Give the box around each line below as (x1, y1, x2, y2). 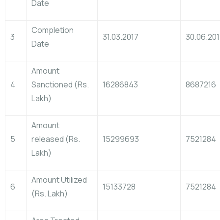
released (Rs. (31, 134, 80, 144)
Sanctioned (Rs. (31, 79, 89, 90)
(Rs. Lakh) (31, 188, 68, 199)
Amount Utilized (31, 174, 87, 185)
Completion (31, 25, 74, 35)
